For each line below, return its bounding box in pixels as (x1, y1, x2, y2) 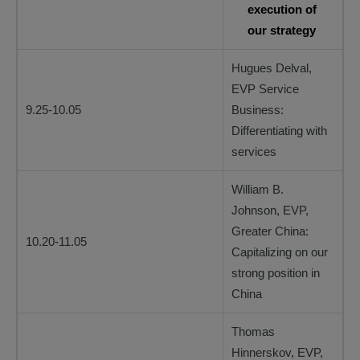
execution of (247, 2, 317, 16)
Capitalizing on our (231, 245, 328, 259)
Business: (231, 103, 284, 117)
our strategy (247, 23, 316, 37)
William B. (231, 182, 284, 196)
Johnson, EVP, (231, 203, 309, 217)
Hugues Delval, (231, 61, 312, 75)
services (231, 145, 276, 158)
